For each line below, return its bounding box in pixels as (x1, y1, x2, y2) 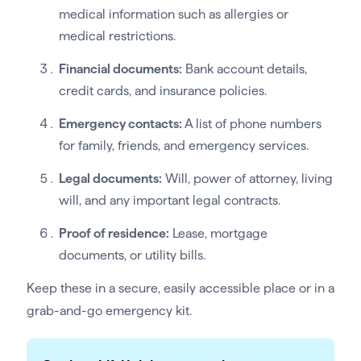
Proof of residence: (58, 226, 169, 241)
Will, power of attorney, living (161, 172, 333, 186)
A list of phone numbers (181, 117, 322, 131)
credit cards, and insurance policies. (58, 84, 267, 98)
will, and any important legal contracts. (58, 193, 280, 208)
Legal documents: (58, 172, 162, 186)
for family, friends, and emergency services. (58, 139, 309, 153)
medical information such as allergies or (58, 7, 288, 22)
